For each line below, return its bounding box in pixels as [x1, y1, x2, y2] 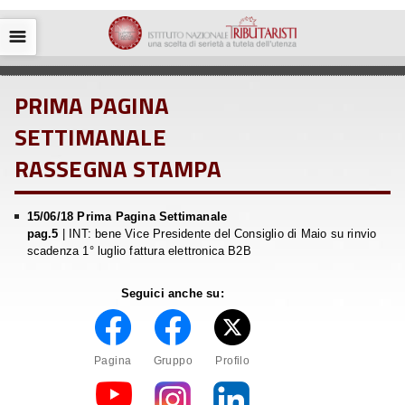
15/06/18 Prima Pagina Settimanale [26, 209, 228, 223]
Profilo [215, 353, 250, 367]
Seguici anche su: [120, 286, 224, 300]
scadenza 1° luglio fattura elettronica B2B [26, 243, 251, 258]
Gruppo [153, 353, 193, 367]
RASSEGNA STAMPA [14, 150, 222, 186]
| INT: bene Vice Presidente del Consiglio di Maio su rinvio [58, 226, 377, 240]
